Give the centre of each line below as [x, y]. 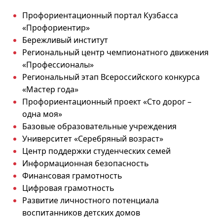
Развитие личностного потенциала [91, 200]
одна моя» [42, 114]
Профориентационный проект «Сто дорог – [107, 101]
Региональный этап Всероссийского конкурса [111, 77]
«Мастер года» [50, 89]
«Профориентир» [56, 27]
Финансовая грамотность [72, 175]
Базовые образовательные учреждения [99, 126]
